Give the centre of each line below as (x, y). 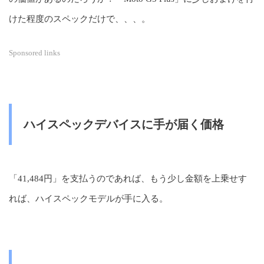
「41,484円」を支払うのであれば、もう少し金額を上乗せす (128, 178)
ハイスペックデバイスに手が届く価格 (124, 124)
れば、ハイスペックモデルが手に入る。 (88, 198)
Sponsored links (34, 52)
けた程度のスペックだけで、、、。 (80, 19)
